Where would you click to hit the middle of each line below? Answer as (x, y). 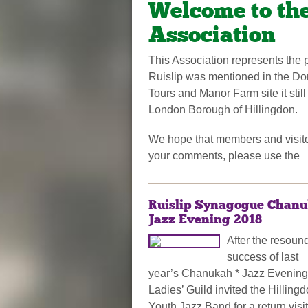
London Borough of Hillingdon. (223, 109)
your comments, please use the (225, 156)
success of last (263, 257)
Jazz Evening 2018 (205, 220)
